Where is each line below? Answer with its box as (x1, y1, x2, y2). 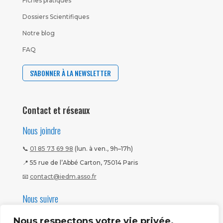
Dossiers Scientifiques (22, 13, 89, 21)
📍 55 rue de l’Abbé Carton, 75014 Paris (22, 159, 138, 167)
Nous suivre (22, 191, 58, 206)
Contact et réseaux (22, 104, 90, 117)
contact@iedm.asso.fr (29, 173, 97, 181)
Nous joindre (22, 123, 61, 137)
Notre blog (22, 29, 55, 37)
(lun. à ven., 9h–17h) (74, 145, 133, 153)
